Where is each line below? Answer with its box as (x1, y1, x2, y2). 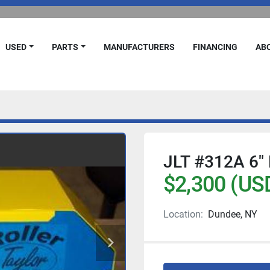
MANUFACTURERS (111, 42, 175, 52)
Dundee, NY (208, 209, 257, 220)
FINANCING (198, 42, 238, 52)
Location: (163, 209, 203, 220)
